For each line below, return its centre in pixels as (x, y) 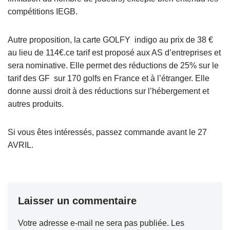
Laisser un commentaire (77, 200)
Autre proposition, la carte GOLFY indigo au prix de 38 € (110, 40)
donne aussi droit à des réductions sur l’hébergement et (108, 91)
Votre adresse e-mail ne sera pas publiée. (93, 223)
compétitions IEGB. (44, 11)
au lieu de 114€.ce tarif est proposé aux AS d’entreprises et (114, 52)
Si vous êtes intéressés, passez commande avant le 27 (107, 132)
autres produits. (37, 104)
